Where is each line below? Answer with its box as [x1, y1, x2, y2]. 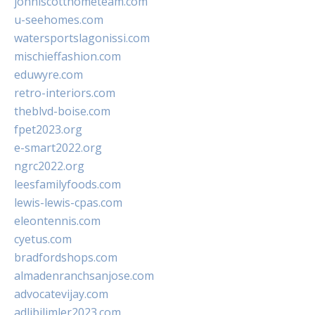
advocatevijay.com [14, 286, 108, 302]
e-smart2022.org [14, 140, 102, 155]
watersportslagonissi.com [14, 30, 150, 46]
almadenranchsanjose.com [14, 268, 154, 283]
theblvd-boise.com [14, 103, 110, 119]
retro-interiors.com [14, 85, 115, 101]
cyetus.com [14, 231, 72, 247]
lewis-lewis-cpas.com [14, 195, 122, 210]
